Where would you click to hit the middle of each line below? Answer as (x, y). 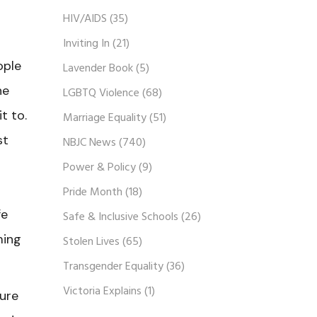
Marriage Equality (104, 118)
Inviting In (86, 44)
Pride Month (92, 192)
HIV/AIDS (85, 19)
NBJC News (89, 143)
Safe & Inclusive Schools (120, 217)
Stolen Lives (91, 242)
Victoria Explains (102, 292)
